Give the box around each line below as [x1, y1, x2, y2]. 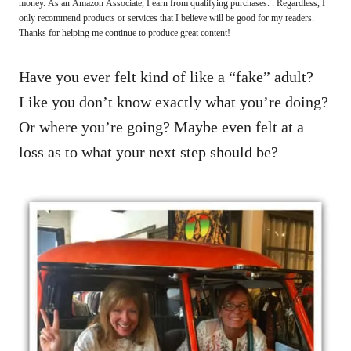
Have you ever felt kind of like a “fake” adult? [19, 67, 313, 85]
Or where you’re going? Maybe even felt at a [19, 118, 304, 136]
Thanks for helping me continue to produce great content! [19, 27, 230, 38]
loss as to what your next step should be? [19, 143, 278, 161]
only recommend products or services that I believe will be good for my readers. [19, 12, 314, 24]
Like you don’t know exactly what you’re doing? [19, 92, 328, 110]
